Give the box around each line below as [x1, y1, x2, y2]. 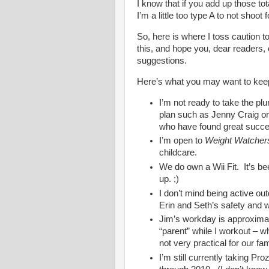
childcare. [159, 148, 198, 158]
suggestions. [137, 55, 187, 65]
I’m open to [159, 136, 205, 146]
